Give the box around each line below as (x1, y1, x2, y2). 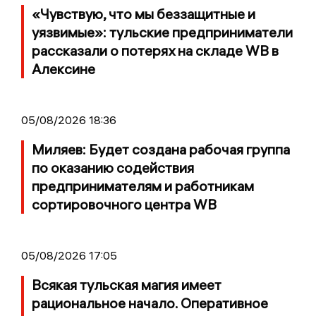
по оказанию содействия (32, 159, 194, 177)
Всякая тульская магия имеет (32, 276, 221, 294)
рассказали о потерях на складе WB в (32, 42, 279, 60)
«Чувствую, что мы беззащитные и (32, 5, 255, 23)
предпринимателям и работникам (32, 177, 254, 195)
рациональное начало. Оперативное (32, 294, 268, 312)
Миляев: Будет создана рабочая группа (32, 140, 290, 159)
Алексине (32, 60, 95, 78)
